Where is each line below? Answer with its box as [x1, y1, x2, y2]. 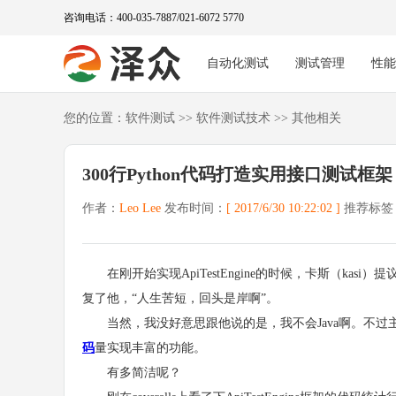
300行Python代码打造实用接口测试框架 [82, 164, 392, 184]
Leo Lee [119, 202, 161, 215]
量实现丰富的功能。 [95, 341, 206, 354]
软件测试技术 [196, 111, 270, 125]
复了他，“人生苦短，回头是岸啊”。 [82, 292, 278, 305]
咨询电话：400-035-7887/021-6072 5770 [64, 11, 244, 24]
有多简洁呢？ [82, 366, 181, 379]
